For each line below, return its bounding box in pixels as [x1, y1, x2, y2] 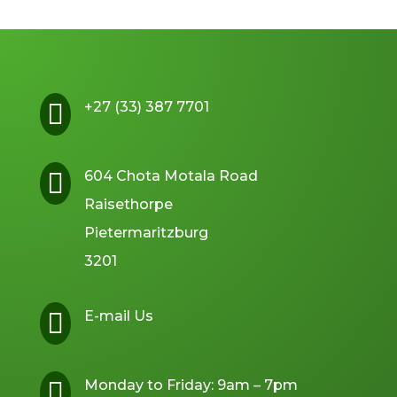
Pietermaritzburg [83, 224, 208, 242]
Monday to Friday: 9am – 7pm [83, 377, 298, 394]
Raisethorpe [83, 196, 173, 214]
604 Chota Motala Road [83, 167, 258, 185]
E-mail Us [83, 307, 153, 325]
